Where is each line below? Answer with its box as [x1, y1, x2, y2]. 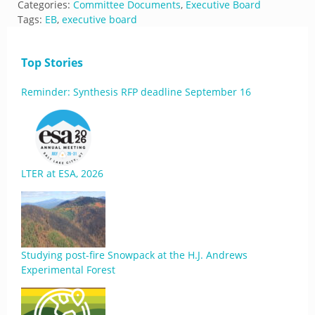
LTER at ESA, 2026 [21, 167, 103, 180]
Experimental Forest [21, 263, 115, 276]
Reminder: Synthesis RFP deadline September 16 [21, 85, 251, 98]
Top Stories [21, 55, 83, 70]
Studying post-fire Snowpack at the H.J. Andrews [21, 248, 247, 262]
